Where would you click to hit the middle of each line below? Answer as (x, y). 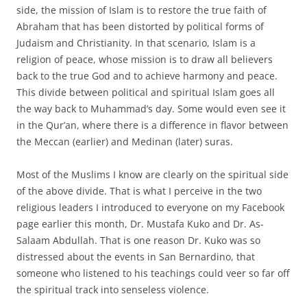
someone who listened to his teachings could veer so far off (153, 273)
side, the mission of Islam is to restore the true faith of (142, 10)
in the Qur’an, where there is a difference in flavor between (152, 125)
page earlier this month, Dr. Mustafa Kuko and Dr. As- (140, 223)
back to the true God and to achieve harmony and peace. (147, 75)
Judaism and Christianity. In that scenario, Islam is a (136, 42)
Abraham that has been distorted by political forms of (140, 26)
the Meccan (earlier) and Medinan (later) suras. (125, 141)
